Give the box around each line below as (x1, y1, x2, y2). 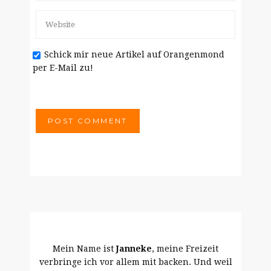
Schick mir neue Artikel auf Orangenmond (44, 50, 224, 59)
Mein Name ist (53, 244, 116, 253)
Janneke (116, 244, 152, 253)
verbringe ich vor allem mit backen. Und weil (39, 257, 232, 267)
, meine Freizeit (152, 244, 218, 253)
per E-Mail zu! (33, 63, 93, 73)
